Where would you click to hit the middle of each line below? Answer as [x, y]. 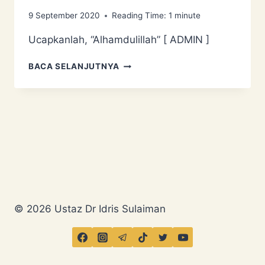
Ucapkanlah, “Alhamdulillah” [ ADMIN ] [119, 40]
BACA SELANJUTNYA [74, 67]
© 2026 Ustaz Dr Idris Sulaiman [90, 209]
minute [188, 16]
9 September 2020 [64, 16]
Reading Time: [139, 16]
